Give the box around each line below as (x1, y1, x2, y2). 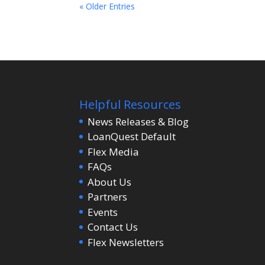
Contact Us (88, 220, 138, 234)
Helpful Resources (79, 96, 182, 112)
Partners (88, 190, 128, 204)
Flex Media (88, 144, 140, 159)
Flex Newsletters (88, 235, 164, 249)
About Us (88, 174, 132, 189)
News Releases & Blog (88, 114, 189, 128)
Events (88, 205, 118, 219)
